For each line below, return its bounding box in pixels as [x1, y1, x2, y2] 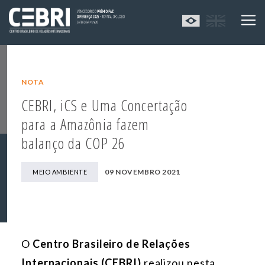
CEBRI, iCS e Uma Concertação [21, 95, 188, 117]
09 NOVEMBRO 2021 [105, 167, 180, 177]
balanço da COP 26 [21, 132, 125, 154]
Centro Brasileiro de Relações [32, 237, 190, 251]
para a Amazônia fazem [21, 114, 150, 135]
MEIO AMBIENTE [33, 168, 88, 176]
